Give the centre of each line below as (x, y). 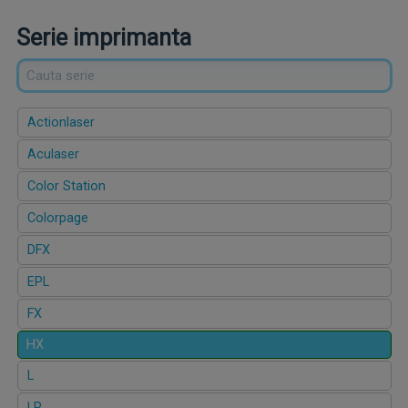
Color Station (66, 187)
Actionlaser (61, 123)
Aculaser (53, 155)
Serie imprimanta (103, 38)
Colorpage (57, 219)
